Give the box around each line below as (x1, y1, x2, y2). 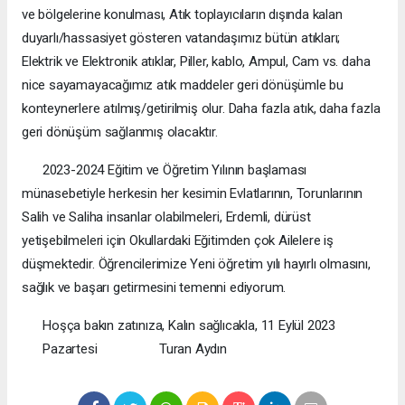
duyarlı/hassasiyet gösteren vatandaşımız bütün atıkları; (22, 30, 341, 47)
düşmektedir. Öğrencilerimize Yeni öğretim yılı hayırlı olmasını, (22, 256, 371, 273)
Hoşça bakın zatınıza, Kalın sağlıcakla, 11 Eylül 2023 (42, 317, 336, 334)
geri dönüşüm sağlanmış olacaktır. (22, 124, 218, 141)
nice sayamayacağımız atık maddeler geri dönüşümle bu (22, 77, 344, 94)
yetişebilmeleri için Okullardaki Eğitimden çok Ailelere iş (22, 232, 334, 250)
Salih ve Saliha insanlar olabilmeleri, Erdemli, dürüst (22, 209, 311, 226)
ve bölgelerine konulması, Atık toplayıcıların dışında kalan (22, 6, 343, 24)
